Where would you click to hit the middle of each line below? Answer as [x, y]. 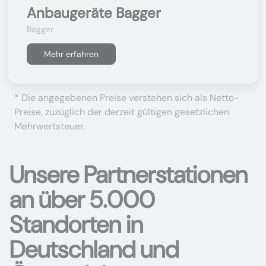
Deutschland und [94, 249]
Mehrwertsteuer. [50, 126]
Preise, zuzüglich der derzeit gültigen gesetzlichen [122, 112]
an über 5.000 [82, 199]
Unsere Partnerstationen [129, 175]
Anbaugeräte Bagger [94, 13]
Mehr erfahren [71, 54]
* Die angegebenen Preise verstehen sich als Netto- [127, 98]
